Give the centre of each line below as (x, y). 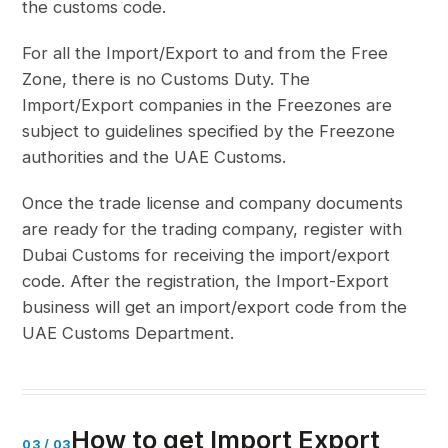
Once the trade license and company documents (213, 203)
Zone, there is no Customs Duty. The (166, 79)
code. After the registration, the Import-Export (206, 281)
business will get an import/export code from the (215, 307)
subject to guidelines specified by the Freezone (209, 131)
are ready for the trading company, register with (212, 229)
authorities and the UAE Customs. (154, 157)
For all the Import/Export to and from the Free (205, 53)
